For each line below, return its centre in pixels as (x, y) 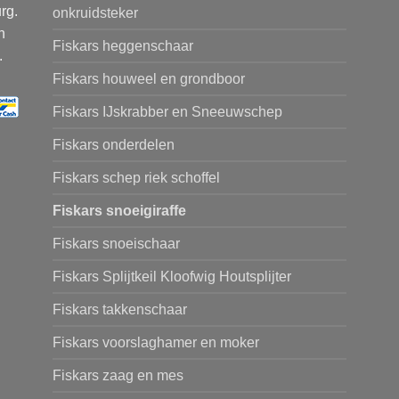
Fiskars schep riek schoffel (136, 177)
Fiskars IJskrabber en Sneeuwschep (167, 111)
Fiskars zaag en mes (118, 375)
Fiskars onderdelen (114, 144)
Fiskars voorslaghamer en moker (156, 342)
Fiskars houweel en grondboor (149, 78)
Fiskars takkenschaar (120, 309)
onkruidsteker (95, 12)
